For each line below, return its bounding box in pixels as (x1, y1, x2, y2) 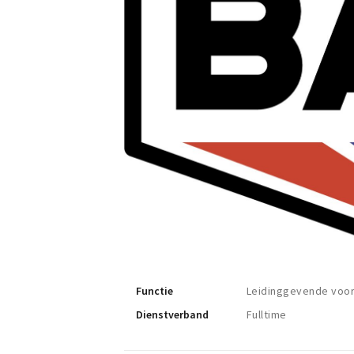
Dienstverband (136, 307, 209, 322)
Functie (136, 284, 173, 299)
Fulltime (247, 307, 287, 322)
